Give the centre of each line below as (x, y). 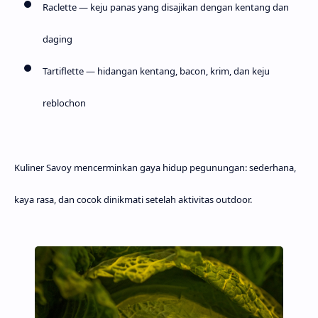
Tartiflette (63, 71)
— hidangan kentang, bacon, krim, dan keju (177, 71)
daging (57, 39)
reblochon (64, 103)
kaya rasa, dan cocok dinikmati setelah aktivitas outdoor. (133, 200)
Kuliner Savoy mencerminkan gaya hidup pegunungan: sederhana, (155, 168)
